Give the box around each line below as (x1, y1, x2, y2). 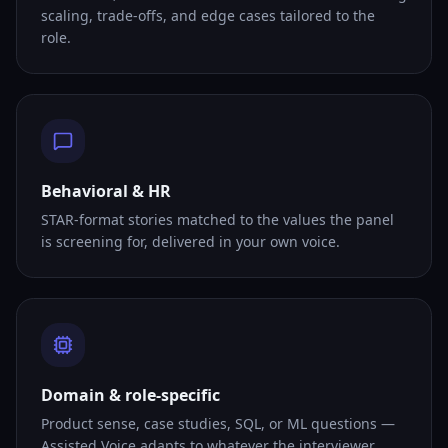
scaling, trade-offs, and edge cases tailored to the (41, 6, 375, 25)
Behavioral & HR (41, 180, 171, 202)
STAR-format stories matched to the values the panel (41, 210, 394, 229)
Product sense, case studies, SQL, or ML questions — (41, 414, 395, 433)
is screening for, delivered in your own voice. (41, 232, 340, 251)
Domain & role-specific (41, 384, 220, 406)
